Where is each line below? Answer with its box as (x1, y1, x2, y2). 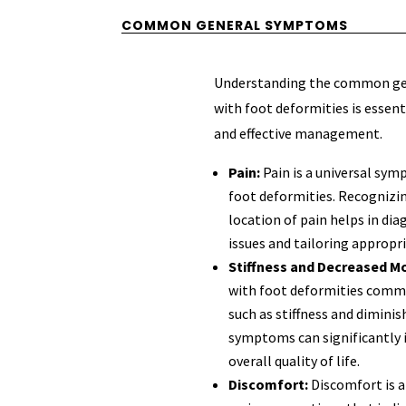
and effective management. (214, 123, 383, 142)
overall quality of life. (228, 351, 361, 370)
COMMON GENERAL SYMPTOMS (121, 16, 349, 35)
